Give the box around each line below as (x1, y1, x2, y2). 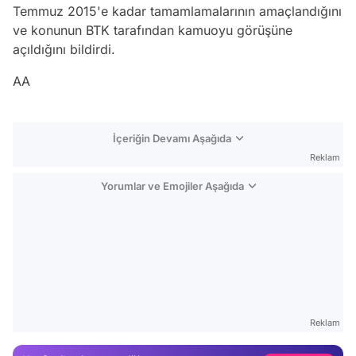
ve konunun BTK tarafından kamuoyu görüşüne (13, 22, 292, 39)
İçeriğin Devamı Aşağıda (113, 132, 231, 145)
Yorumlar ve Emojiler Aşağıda (100, 180, 244, 193)
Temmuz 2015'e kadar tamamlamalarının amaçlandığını (13, 3, 342, 20)
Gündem (298, 333, 337, 346)
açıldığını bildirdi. (13, 41, 115, 58)
